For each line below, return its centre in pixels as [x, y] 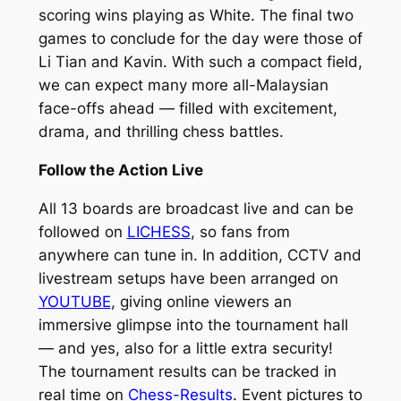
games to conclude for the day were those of [200, 39]
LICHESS [158, 231]
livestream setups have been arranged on [188, 278]
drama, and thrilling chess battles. [161, 132]
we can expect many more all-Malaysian [183, 85]
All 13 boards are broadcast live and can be [196, 208]
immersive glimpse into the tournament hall [193, 324]
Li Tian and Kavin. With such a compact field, [200, 62]
